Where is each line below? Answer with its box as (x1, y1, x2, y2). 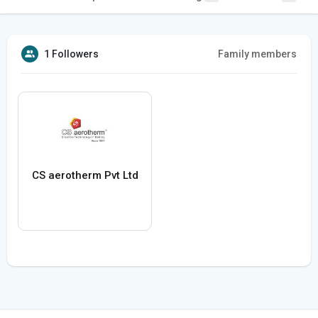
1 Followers (44, 48, 99, 60)
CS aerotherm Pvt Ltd (31, 169, 138, 182)
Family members (218, 48, 297, 60)
